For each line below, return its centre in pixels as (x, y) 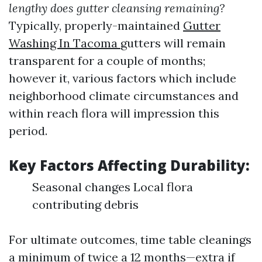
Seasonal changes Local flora (113, 187)
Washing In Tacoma (65, 43)
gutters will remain (173, 43)
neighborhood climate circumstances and (124, 96)
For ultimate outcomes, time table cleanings (130, 239)
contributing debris (85, 204)
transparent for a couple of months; (107, 61)
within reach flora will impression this (114, 113)
